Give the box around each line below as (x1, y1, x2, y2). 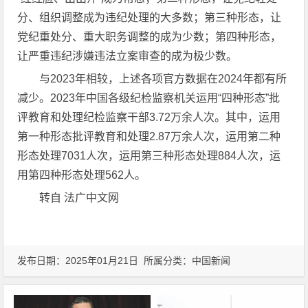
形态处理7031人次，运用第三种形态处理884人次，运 (17, 150, 281, 162)
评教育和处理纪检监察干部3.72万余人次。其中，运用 (17, 111, 281, 124)
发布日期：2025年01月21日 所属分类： (17, 255, 192, 267)
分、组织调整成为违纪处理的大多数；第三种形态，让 (17, 12, 282, 24)
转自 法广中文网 (39, 192, 120, 204)
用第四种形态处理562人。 (17, 169, 146, 181)
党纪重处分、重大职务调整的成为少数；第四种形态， (17, 31, 282, 43)
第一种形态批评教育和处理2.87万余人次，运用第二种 (17, 131, 281, 143)
